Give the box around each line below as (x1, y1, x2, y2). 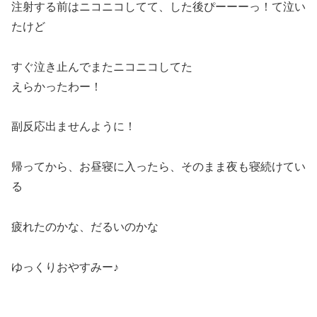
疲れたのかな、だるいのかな (11, 220, 158, 233)
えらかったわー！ (11, 80, 102, 93)
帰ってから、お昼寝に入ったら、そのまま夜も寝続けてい (11, 161, 306, 173)
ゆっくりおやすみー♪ (11, 260, 119, 273)
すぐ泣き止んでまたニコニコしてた (11, 60, 192, 73)
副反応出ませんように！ (11, 120, 136, 133)
